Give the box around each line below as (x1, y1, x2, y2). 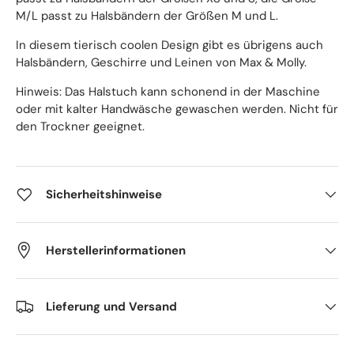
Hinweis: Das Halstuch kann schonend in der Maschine (16, 83, 320, 100)
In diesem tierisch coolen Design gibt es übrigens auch (16, 36, 323, 53)
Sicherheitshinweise (46, 186, 162, 202)
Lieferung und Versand (46, 298, 177, 314)
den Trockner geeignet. (16, 118, 145, 134)
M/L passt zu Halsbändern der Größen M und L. (16, 7, 278, 24)
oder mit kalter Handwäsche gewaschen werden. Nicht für (16, 100, 338, 117)
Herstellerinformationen (46, 242, 186, 258)
